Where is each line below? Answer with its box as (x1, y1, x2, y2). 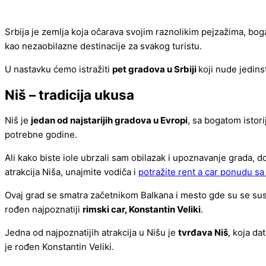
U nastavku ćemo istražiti (5, 64, 112, 75)
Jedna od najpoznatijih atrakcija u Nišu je (5, 226, 178, 238)
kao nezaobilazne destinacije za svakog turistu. (5, 40, 202, 52)
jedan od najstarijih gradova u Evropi (31, 114, 188, 126)
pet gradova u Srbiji (112, 64, 198, 75)
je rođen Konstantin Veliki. (5, 240, 114, 252)
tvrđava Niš (178, 226, 228, 238)
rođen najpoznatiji (5, 203, 83, 215)
